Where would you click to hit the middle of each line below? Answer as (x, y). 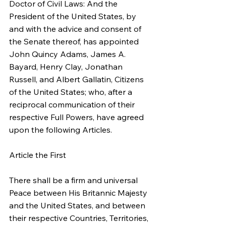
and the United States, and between (78, 205)
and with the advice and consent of (76, 29)
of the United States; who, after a (72, 92)
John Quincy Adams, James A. (68, 54)
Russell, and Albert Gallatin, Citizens (77, 79)
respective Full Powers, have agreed (77, 117)
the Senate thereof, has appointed (75, 41)
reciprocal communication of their (73, 104)
